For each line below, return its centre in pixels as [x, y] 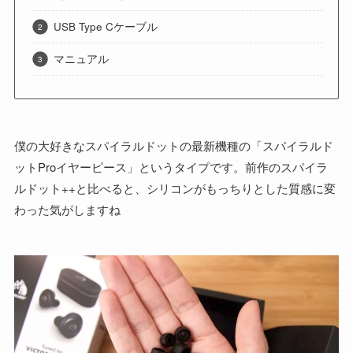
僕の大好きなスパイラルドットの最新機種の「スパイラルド [173, 146]
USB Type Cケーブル [106, 27]
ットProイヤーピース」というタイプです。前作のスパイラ [171, 167]
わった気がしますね [67, 210]
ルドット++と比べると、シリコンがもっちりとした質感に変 [175, 188]
